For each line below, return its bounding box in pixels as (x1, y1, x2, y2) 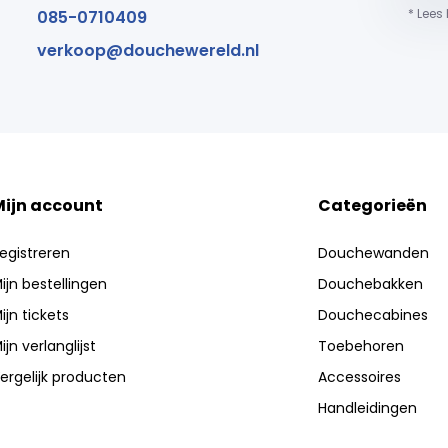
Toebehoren (318, 336, 405, 356)
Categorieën (318, 194, 428, 217)
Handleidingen (318, 398, 418, 418)
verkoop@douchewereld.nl (36, 39, 259, 62)
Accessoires (318, 367, 402, 387)
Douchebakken (318, 274, 424, 294)
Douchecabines (318, 305, 429, 325)
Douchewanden (318, 243, 430, 263)
